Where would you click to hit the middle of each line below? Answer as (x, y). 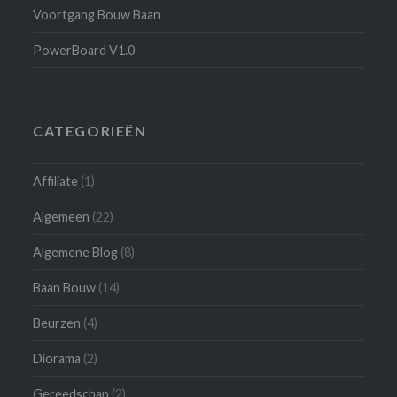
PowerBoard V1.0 (84, 50)
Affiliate (56, 182)
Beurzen (57, 323)
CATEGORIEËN (90, 130)
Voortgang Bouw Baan (97, 14)
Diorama (57, 359)
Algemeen (62, 217)
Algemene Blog (76, 253)
